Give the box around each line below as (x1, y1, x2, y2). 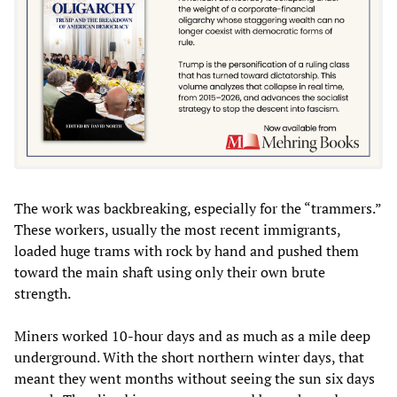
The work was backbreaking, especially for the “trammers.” (14, 198, 381, 219)
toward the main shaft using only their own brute (14, 262, 325, 283)
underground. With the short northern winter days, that (14, 347, 364, 368)
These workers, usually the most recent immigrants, (14, 220, 340, 240)
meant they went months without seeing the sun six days (14, 369, 375, 389)
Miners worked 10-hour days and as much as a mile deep (14, 326, 370, 346)
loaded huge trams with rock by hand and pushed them (14, 241, 359, 261)
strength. (14, 284, 71, 304)
